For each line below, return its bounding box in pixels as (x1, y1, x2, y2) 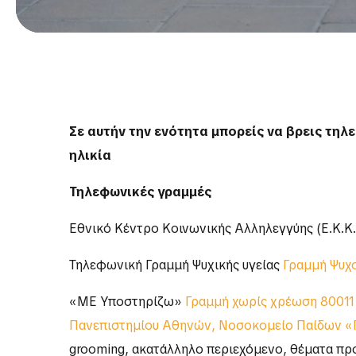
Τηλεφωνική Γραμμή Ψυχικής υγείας (69, 257, 283, 274)
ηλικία (69, 147, 111, 164)
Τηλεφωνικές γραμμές (69, 184, 211, 201)
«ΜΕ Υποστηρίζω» (69, 293, 185, 311)
